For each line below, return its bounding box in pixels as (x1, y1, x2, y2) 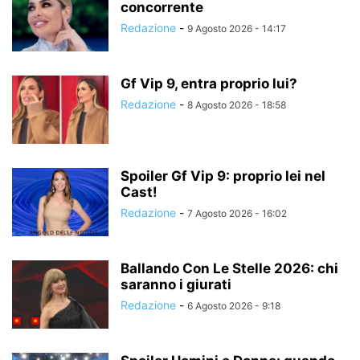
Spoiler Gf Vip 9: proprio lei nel (121, 168, 325, 185)
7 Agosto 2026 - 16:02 (187, 207, 287, 220)
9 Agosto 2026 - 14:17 (187, 22, 286, 35)
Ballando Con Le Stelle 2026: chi (121, 260, 338, 277)
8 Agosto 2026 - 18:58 (187, 99, 286, 112)
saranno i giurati (121, 276, 231, 293)
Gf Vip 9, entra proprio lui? (121, 76, 297, 92)
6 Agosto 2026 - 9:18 (187, 300, 280, 313)
